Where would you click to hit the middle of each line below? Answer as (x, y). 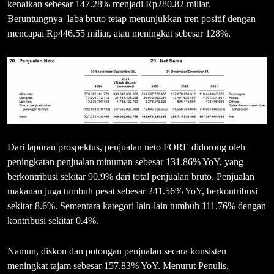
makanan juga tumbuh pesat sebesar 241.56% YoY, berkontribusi (132, 191)
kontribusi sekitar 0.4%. (53, 220)
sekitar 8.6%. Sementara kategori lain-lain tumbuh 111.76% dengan (137, 206)
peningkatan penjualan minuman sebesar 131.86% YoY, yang (125, 161)
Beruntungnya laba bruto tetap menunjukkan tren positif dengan (131, 18)
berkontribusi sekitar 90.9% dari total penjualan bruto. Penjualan (131, 176)
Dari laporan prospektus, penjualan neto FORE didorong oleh (126, 147)
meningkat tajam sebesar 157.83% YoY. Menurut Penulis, (118, 265)
